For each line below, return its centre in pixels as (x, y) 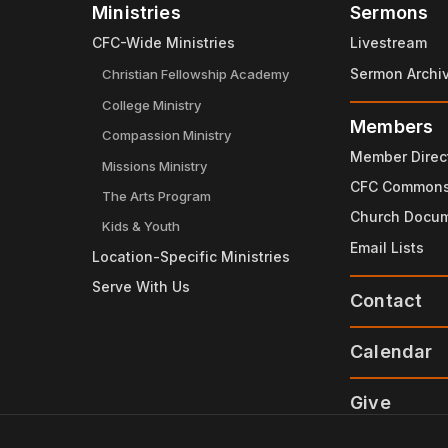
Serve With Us (141, 287)
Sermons (389, 13)
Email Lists (387, 247)
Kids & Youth (141, 226)
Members (392, 126)
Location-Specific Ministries (191, 256)
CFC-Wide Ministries (163, 43)
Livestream (388, 43)
